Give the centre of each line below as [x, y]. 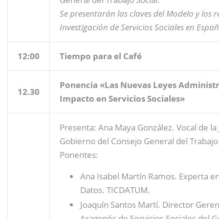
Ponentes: [79, 154]
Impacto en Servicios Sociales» [122, 98]
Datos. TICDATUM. [115, 190]
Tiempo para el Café [101, 56]
